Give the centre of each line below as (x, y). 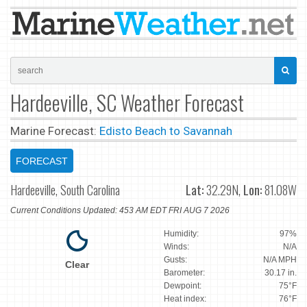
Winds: (176, 247)
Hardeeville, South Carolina (65, 189)
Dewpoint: (183, 286)
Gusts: (175, 260)
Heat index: (185, 299)
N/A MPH (280, 260)
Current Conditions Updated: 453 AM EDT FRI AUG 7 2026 (120, 211)
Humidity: (181, 234)
